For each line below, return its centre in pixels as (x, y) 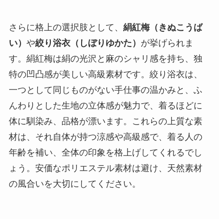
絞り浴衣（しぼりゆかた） (88, 43)
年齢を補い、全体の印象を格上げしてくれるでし (105, 152)
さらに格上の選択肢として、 (66, 27)
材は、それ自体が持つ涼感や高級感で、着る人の (105, 137)
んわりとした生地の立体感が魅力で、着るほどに (105, 105)
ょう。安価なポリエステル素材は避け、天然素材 (105, 168)
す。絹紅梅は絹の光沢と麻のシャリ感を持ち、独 (105, 58)
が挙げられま (167, 43)
